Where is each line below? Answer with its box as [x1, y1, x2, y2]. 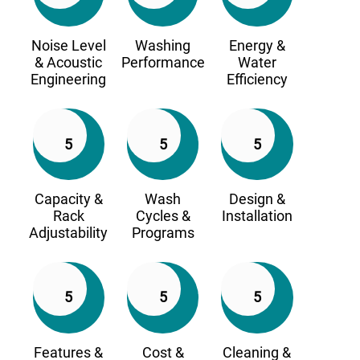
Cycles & [135, 207, 190, 225]
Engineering [31, 71, 107, 88]
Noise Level [31, 37, 106, 55]
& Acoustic [35, 54, 103, 72]
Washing [135, 37, 191, 55]
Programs [131, 224, 194, 242]
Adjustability [29, 224, 108, 242]
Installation [221, 207, 292, 225]
